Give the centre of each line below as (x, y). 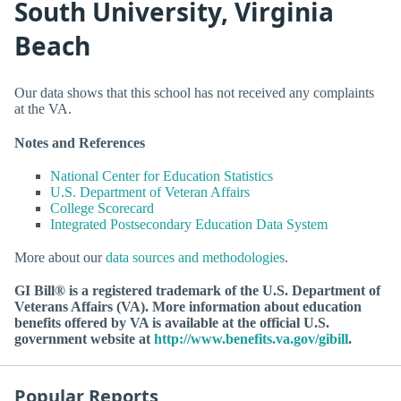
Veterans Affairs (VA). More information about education (188, 307)
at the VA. (43, 109)
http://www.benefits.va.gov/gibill (251, 339)
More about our (60, 257)
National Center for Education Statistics (162, 175)
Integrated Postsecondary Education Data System (189, 224)
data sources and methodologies (195, 257)
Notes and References (80, 142)
